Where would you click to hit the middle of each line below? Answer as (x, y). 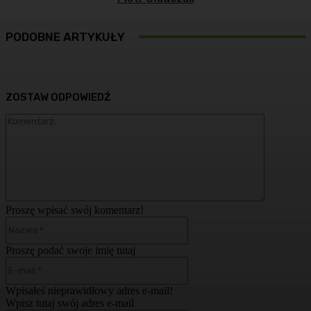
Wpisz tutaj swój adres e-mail (70, 303)
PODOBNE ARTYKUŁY (65, 37)
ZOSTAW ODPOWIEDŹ (58, 97)
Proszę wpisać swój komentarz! (75, 210)
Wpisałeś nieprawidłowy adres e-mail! (89, 290)
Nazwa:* (207, 221)
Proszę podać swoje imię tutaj (70, 250)
